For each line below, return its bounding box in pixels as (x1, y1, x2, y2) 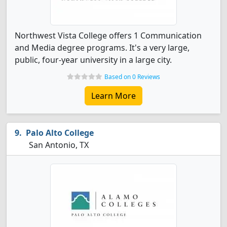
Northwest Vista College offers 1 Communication (15, 30, 202, 41)
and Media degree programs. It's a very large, (15, 42, 190, 53)
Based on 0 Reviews (104, 72, 160, 81)
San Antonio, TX (27, 139, 89, 150)
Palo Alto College (26, 127, 94, 138)
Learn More (91, 90, 136, 101)
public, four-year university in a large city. (15, 54, 172, 65)
